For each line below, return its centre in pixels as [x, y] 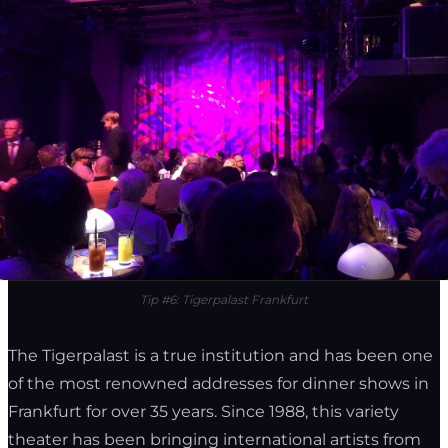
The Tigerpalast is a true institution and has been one [220, 355]
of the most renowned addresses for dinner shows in [218, 383]
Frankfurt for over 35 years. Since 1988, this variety [203, 411]
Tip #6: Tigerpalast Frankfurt [224, 299]
